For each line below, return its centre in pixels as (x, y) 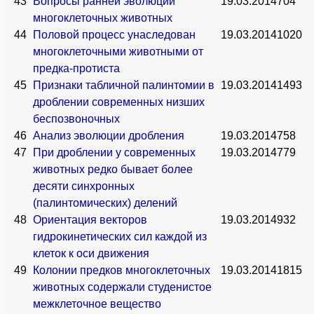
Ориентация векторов (90, 220)
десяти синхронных (84, 186)
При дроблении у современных (114, 152)
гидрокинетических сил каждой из (120, 237)
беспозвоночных (76, 119)
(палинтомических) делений (105, 203)
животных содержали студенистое (122, 287)
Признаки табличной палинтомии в (124, 85)
